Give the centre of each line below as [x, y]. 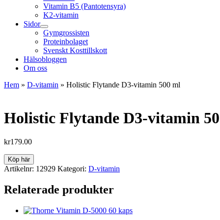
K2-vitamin [61, 15]
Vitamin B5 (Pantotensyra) [84, 6]
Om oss [35, 68]
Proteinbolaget [66, 42]
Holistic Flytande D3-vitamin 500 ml [123, 85]
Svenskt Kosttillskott [75, 51]
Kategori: [73, 169]
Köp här [19, 160]
